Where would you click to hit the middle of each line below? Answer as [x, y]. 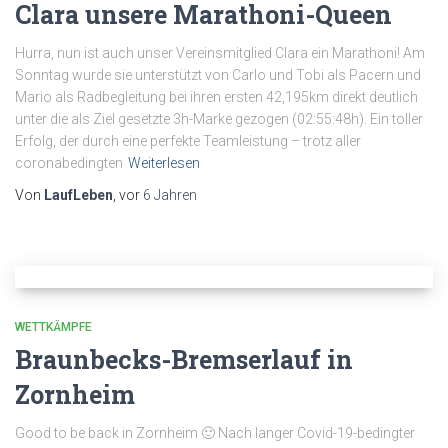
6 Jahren [170, 195]
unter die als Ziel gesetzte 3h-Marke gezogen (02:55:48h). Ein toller [219, 119]
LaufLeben [78, 195]
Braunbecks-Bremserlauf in [184, 360]
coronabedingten [69, 163]
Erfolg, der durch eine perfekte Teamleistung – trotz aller [188, 141]
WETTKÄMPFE [53, 327]
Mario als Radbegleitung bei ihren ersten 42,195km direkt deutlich [216, 97]
